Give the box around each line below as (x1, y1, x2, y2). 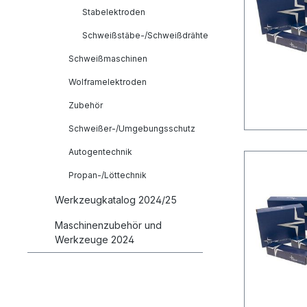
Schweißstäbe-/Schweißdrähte (82, 30, 208, 41)
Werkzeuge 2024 (55, 234, 134, 246)
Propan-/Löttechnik (69, 170, 147, 181)
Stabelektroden (82, 7, 145, 18)
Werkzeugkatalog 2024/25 (55, 194, 177, 206)
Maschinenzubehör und (55, 219, 162, 232)
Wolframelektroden (69, 77, 147, 88)
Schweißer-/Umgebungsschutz (69, 123, 195, 134)
